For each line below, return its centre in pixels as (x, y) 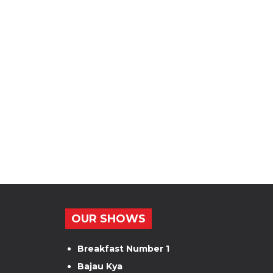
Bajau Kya (100, 266)
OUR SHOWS (108, 219)
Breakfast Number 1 (123, 249)
